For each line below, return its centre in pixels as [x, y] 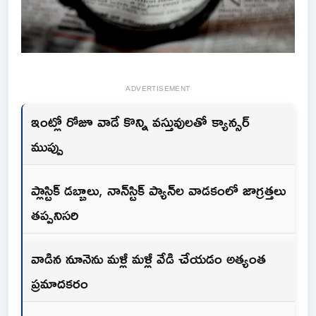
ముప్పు [49, 146]
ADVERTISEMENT [158, 89]
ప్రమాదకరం [60, 283]
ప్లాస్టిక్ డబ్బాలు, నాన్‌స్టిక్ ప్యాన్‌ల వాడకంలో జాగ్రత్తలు [158, 190]
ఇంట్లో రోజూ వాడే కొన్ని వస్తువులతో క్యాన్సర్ [140, 122]
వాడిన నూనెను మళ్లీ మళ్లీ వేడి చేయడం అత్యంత [148, 259]
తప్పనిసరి [55, 215]
